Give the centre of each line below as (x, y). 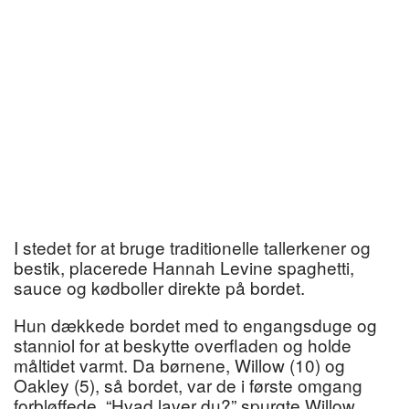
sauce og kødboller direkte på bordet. (159, 288)
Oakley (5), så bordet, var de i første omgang (188, 385)
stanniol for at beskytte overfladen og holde (183, 345)
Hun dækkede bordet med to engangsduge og (195, 325)
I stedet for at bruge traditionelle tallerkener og (192, 247)
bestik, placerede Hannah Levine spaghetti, (184, 267)
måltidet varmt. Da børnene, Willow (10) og (179, 365)
